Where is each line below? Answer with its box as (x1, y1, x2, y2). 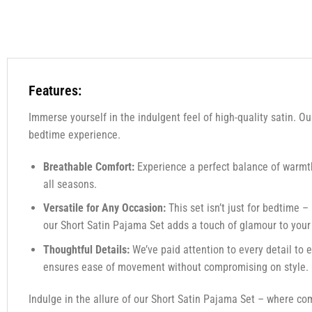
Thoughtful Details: (42, 242, 130, 256)
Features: (28, 81, 81, 99)
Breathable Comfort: (42, 159, 134, 173)
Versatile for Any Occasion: (42, 201, 166, 215)
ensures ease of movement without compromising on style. (42, 260, 309, 274)
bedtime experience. (28, 127, 120, 141)
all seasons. (42, 177, 97, 191)
